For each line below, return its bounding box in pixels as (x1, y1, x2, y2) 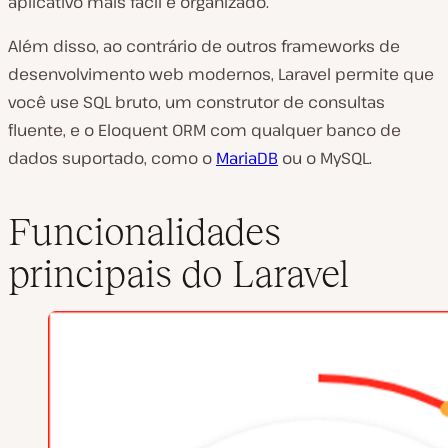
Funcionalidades (8, 209, 281, 253)
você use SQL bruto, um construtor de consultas (8, 91, 385, 114)
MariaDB (216, 147, 278, 170)
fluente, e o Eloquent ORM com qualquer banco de (8, 119, 401, 142)
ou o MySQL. (278, 147, 372, 170)
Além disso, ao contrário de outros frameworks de (8, 35, 400, 58)
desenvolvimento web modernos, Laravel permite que (8, 63, 434, 86)
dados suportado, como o (8, 147, 216, 170)
